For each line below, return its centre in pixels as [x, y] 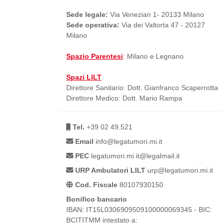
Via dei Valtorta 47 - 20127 [162, 25]
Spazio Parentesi [95, 56]
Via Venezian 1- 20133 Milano [156, 15]
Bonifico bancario [97, 199]
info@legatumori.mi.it [128, 142]
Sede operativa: [93, 25]
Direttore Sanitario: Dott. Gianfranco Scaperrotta [142, 88]
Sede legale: [87, 15]
